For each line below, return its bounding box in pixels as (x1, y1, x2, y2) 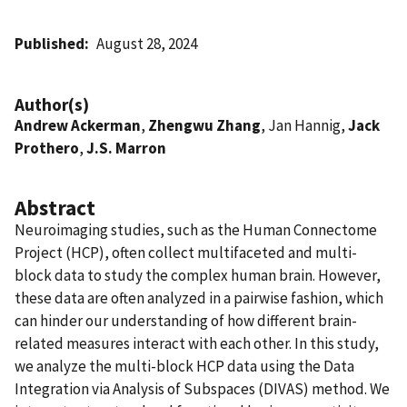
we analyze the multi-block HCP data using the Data (15, 355, 354, 376)
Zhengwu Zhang (148, 114, 261, 135)
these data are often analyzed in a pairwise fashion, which (15, 287, 383, 308)
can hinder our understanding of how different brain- (15, 310, 357, 331)
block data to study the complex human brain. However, (15, 264, 381, 285)
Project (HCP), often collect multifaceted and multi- (15, 242, 357, 263)
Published (15, 33, 84, 54)
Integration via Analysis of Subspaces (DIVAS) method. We (15, 378, 390, 399)
